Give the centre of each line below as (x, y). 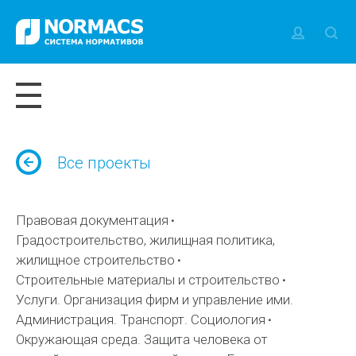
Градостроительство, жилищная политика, (146, 240)
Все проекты (104, 163)
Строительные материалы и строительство (148, 280)
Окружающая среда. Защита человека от (142, 339)
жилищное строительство (96, 260)
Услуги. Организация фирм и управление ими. (155, 300)
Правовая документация (93, 220)
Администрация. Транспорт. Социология (141, 319)
